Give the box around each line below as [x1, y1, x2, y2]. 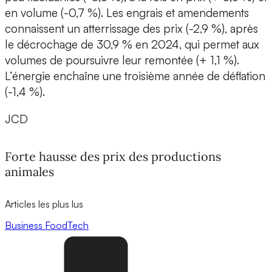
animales [5, 163, 54, 179]
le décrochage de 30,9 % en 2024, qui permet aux [5, 37, 259, 52]
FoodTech [45, 219, 89, 231]
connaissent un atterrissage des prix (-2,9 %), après [5, 21, 258, 36]
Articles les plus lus [5, 197, 83, 210]
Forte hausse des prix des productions [5, 148, 221, 164]
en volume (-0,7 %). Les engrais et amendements [5, 5, 249, 21]
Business [5, 219, 45, 231]
